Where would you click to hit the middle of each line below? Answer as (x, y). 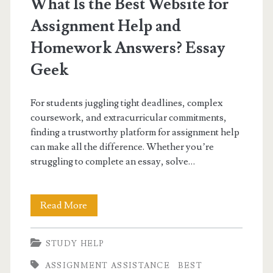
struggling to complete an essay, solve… (112, 161)
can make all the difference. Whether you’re (122, 147)
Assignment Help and (105, 26)
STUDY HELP (75, 243)
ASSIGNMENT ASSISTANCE (108, 265)
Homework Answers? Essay (127, 48)
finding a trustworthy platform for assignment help (135, 132)
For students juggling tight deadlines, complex (126, 103)
